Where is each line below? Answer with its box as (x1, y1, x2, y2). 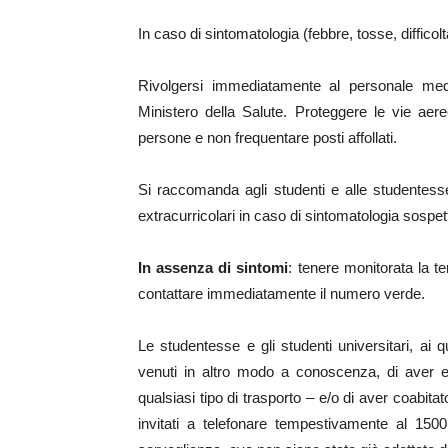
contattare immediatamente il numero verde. (138, 285, 425, 302)
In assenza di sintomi (138, 259, 289, 276)
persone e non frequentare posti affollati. (138, 129, 397, 146)
